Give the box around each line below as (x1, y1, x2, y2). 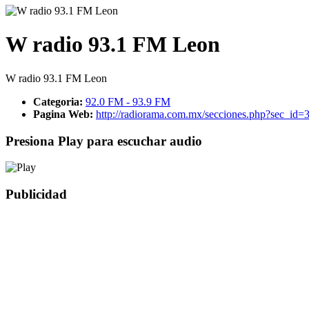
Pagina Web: (33, 108, 96, 120)
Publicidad (6, 187, 67, 202)
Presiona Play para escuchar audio (6, 133, 202, 148)
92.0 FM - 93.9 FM (86, 95, 170, 108)
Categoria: (33, 95, 86, 108)
